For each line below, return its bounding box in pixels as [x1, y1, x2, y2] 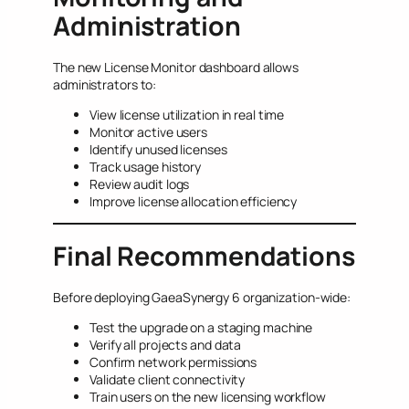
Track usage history [89, 158, 202, 176]
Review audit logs [89, 175, 190, 194]
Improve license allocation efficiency [89, 193, 298, 211]
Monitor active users [89, 123, 207, 142]
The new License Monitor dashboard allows [53, 58, 299, 77]
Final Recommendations [53, 238, 355, 275]
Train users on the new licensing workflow [89, 388, 326, 406]
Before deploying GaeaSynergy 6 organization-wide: [53, 288, 351, 307]
